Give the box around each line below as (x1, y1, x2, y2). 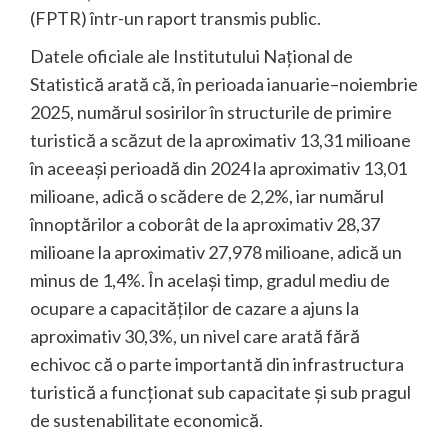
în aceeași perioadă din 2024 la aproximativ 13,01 (30, 157, 407, 180)
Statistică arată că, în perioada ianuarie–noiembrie (30, 73, 418, 96)
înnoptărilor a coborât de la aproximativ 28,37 (30, 213, 380, 236)
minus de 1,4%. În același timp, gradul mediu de (30, 269, 390, 292)
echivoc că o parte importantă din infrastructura (30, 353, 404, 376)
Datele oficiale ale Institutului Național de (30, 45, 353, 68)
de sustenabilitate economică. (30, 409, 263, 432)
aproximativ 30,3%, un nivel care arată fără (30, 325, 360, 348)
